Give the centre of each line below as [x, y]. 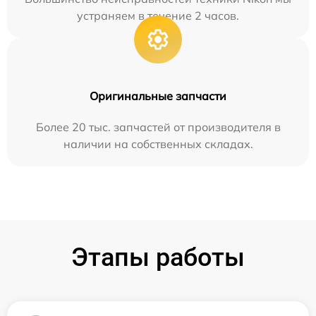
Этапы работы [158, 258]
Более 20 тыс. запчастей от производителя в [158, 127]
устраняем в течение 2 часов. [158, 16]
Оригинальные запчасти [158, 96]
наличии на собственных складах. [158, 144]
